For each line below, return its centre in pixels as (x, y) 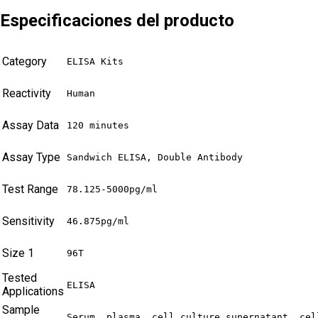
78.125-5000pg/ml (112, 189)
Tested (20, 278)
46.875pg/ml (98, 221)
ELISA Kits (95, 61)
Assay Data (31, 125)
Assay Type (31, 157)
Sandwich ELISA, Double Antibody (155, 157)
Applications (33, 291)
